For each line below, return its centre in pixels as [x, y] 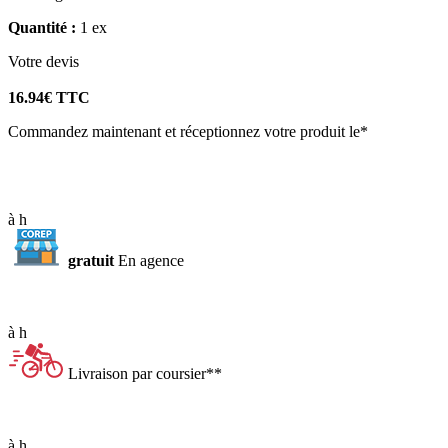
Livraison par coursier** [145, 374]
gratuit [91, 261]
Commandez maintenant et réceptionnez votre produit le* [188, 132]
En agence [151, 261]
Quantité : [44, 28]
